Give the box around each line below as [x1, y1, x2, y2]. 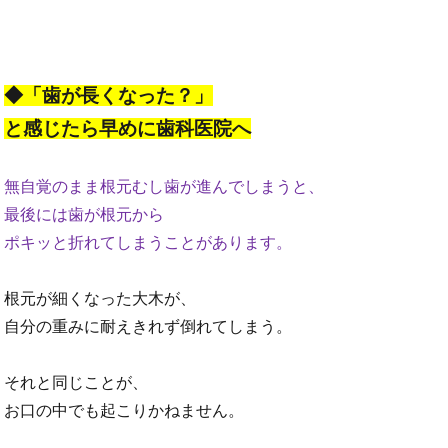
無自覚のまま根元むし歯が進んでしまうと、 [4, 178, 325, 196]
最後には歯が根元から [4, 206, 165, 224]
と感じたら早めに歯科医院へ [4, 118, 252, 140]
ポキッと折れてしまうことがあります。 [4, 234, 293, 252]
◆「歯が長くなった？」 [4, 85, 214, 107]
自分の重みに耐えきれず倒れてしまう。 [4, 318, 293, 336]
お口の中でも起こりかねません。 [4, 402, 245, 420]
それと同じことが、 [4, 374, 149, 392]
